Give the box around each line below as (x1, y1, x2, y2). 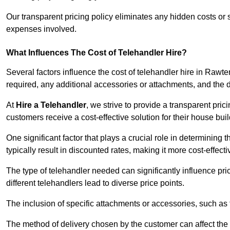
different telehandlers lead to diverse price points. (6, 179, 184, 188)
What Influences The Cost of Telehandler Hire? (6, 48, 187, 57)
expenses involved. (6, 25, 76, 34)
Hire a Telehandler (16, 101, 86, 110)
